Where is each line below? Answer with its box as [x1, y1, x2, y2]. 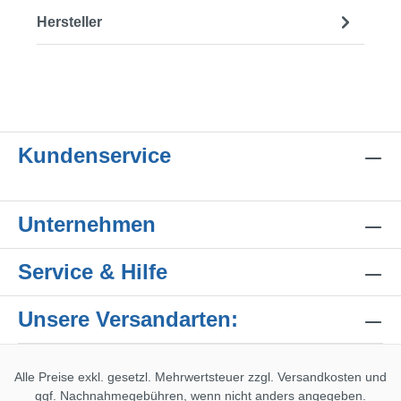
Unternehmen [18, 212, 156, 237]
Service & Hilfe [18, 260, 167, 285]
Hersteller [37, 13, 102, 30]
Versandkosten [277, 370, 362, 385]
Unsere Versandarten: [18, 307, 238, 332]
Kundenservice [18, 143, 171, 168]
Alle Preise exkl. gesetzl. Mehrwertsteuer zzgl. [14, 370, 277, 385]
